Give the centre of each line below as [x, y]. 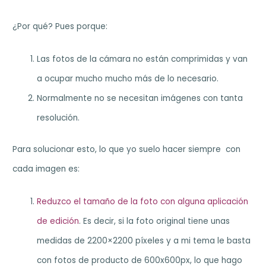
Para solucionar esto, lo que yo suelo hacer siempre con [127, 150]
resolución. [58, 118]
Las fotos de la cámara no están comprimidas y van [142, 59]
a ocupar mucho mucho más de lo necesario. [128, 78]
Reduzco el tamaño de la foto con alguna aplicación [143, 202]
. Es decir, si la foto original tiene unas [155, 221]
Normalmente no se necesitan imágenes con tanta [140, 98]
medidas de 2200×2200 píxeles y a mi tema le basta [144, 241]
